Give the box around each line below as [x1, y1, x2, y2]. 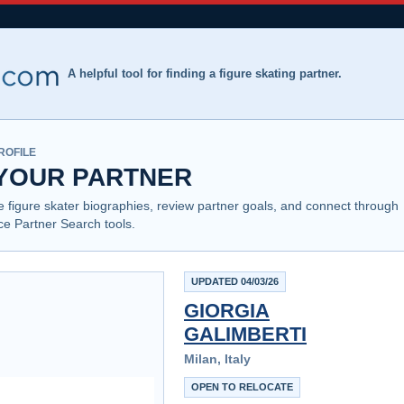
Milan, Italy [184, 351, 251, 366]
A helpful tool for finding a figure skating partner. [68, 66, 342, 80]
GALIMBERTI [184, 322, 307, 345]
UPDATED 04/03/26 [191, 275, 279, 287]
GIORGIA [184, 298, 270, 322]
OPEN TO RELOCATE [191, 381, 293, 392]
